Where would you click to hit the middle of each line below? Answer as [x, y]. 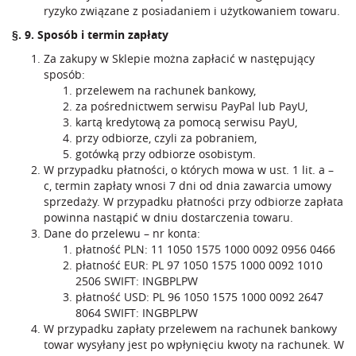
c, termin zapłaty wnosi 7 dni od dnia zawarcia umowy [188, 186]
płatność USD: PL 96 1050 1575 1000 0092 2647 [199, 297]
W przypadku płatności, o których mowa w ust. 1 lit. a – [189, 170]
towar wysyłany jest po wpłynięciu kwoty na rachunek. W [194, 344]
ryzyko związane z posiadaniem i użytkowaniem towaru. [192, 11]
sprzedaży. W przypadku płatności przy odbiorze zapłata [193, 201]
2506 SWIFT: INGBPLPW [137, 281]
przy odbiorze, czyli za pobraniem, [166, 138]
